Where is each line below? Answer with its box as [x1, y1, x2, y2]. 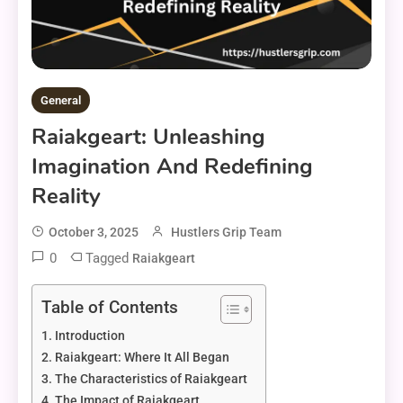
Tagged [85, 249, 132, 266]
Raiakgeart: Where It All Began [54, 349, 229, 365]
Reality [31, 181, 101, 210]
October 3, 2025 [49, 224, 139, 239]
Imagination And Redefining [31, 151, 313, 181]
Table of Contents [41, 296, 178, 318]
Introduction [54, 327, 125, 344]
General [40, 93, 81, 107]
